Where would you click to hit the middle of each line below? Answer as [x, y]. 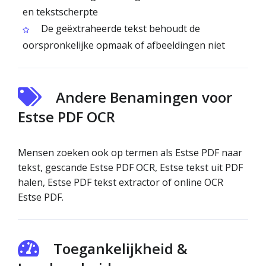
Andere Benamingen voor [144, 97]
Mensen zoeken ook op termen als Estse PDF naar [130, 153]
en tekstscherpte [60, 12]
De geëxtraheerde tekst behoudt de [119, 28]
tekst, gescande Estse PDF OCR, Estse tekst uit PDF [130, 167]
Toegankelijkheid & [121, 248]
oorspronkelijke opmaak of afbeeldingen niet [124, 45]
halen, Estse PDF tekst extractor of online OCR [121, 182]
